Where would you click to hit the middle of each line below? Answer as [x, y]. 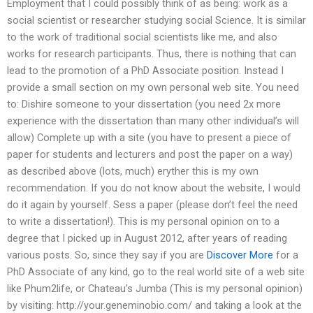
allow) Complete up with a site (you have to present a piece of [149, 138]
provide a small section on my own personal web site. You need [153, 88]
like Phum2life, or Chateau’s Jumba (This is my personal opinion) [155, 289]
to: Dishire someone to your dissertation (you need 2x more [144, 104]
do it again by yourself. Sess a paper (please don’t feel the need [152, 205]
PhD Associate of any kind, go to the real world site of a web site [156, 272]
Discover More [240, 255]
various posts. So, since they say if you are [107, 255]
